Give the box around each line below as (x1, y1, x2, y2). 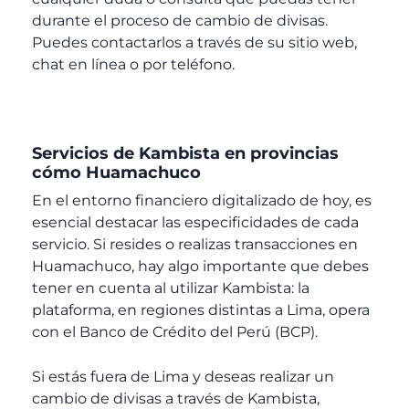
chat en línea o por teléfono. (32, 55, 235, 73)
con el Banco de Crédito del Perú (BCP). (32, 322, 318, 341)
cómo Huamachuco (32, 162, 201, 183)
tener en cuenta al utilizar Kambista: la (32, 278, 309, 297)
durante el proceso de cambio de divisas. (32, 11, 328, 29)
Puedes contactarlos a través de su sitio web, (32, 33, 357, 51)
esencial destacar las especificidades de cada (32, 213, 359, 231)
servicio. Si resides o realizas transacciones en (32, 235, 358, 253)
